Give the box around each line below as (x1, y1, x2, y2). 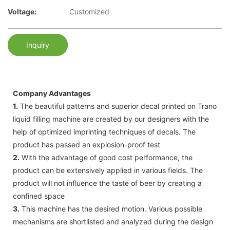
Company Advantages (13, 88, 91, 98)
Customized (69, 7, 109, 16)
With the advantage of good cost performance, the (20, 152, 193, 162)
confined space (13, 191, 65, 200)
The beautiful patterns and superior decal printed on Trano (18, 101, 217, 110)
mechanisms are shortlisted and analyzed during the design (13, 217, 213, 226)
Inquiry (26, 40, 49, 49)
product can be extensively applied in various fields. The (13, 165, 203, 175)
